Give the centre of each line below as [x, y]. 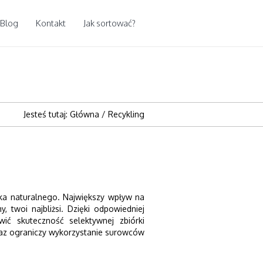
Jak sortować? [109, 23]
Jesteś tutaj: [47, 114]
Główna [85, 114]
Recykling [126, 114]
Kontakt [51, 23]
